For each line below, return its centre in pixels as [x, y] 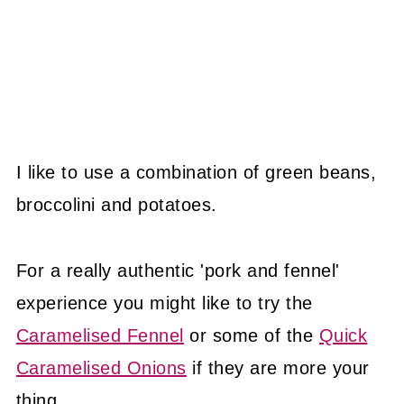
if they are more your [278, 368]
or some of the [251, 336]
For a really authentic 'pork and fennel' [178, 271]
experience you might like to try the [164, 303]
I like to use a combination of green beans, [196, 173]
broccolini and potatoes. [116, 205]
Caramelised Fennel [100, 336]
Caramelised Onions [101, 368]
